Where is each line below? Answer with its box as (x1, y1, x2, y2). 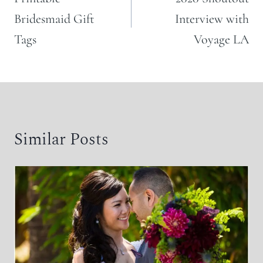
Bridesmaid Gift (14, 11, 95, 26)
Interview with (175, 11, 249, 26)
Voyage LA (194, 31, 249, 47)
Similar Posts (14, 126, 109, 152)
